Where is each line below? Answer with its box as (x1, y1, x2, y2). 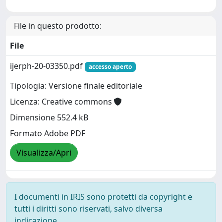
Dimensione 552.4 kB (10, 112, 88, 123)
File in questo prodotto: (14, 20, 102, 31)
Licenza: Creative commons (10, 96, 114, 108)
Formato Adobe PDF (10, 128, 85, 139)
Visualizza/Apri (16, 147, 71, 159)
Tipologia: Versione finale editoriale (10, 80, 142, 92)
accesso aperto (88, 62, 132, 71)
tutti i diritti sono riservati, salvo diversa (14, 203, 163, 214)
